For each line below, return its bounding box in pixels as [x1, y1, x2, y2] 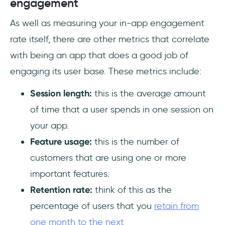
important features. [30, 168, 109, 179]
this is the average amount [92, 87, 206, 99]
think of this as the [92, 184, 172, 195]
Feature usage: [30, 136, 92, 147]
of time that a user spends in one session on [30, 103, 213, 115]
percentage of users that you [30, 200, 154, 211]
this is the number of [92, 136, 179, 147]
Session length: [30, 87, 92, 99]
